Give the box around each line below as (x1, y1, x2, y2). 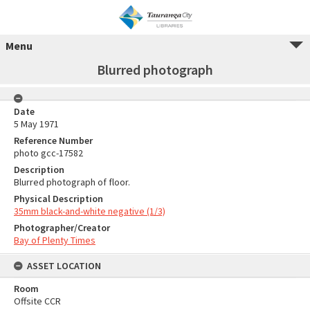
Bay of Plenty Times (14, 234, 95, 246)
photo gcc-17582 (14, 147, 83, 159)
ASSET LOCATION (27, 259, 101, 272)
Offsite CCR (14, 295, 61, 307)
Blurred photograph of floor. (14, 176, 130, 188)
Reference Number (14, 134, 93, 147)
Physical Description (14, 192, 103, 205)
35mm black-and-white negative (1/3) (14, 205, 165, 217)
